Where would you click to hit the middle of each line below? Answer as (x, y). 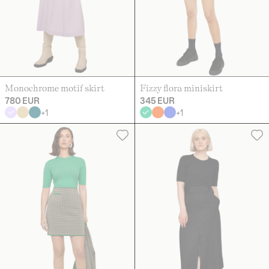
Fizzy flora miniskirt (181, 88)
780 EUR (22, 100)
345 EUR (157, 100)
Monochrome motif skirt (55, 88)
